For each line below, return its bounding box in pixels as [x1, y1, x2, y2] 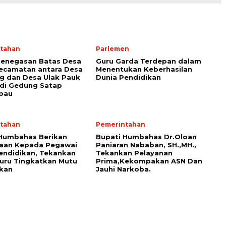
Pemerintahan [96, 121, 145, 128]
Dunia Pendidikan [96, 73, 161, 81]
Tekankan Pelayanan [96, 149, 173, 157]
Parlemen [96, 45, 129, 52]
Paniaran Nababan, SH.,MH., [96, 141, 196, 149]
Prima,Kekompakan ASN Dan [96, 157, 202, 165]
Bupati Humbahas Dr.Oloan [96, 133, 197, 141]
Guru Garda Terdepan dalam [96, 57, 201, 65]
